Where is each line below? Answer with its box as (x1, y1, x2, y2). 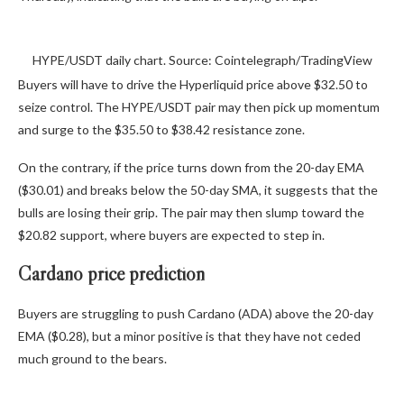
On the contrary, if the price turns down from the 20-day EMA (18, 159, 364, 175)
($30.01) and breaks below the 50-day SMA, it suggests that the (18, 181, 378, 197)
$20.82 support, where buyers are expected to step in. (18, 226, 327, 243)
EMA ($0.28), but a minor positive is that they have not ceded (18, 327, 361, 344)
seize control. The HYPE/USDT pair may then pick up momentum (18, 98, 380, 115)
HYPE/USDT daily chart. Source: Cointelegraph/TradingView (32, 51, 372, 68)
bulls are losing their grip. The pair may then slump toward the (18, 204, 364, 220)
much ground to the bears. (18, 350, 167, 366)
